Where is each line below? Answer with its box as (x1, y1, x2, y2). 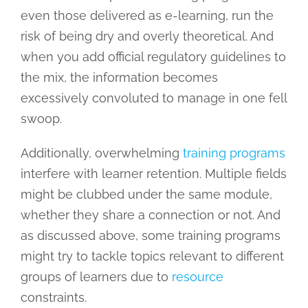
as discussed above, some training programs (20, 228, 280, 243)
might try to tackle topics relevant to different (20, 249, 284, 264)
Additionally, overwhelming (20, 146, 183, 161)
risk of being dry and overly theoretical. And (20, 29, 274, 44)
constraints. (20, 290, 87, 305)
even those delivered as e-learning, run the (20, 8, 274, 23)
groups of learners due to (20, 269, 172, 285)
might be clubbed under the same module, (20, 187, 272, 202)
